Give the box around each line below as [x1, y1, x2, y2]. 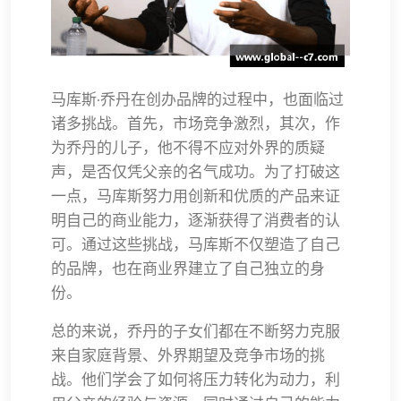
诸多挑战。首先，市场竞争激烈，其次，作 [51, 114, 340, 132]
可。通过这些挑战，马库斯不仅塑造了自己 [51, 235, 340, 253]
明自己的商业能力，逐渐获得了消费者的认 [51, 210, 340, 229]
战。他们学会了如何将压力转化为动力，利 [51, 370, 340, 388]
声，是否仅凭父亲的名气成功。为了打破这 [51, 162, 340, 181]
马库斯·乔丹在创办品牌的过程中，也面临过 [51, 90, 344, 108]
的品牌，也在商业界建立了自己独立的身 [51, 259, 325, 277]
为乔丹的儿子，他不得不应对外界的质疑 [51, 138, 325, 157]
